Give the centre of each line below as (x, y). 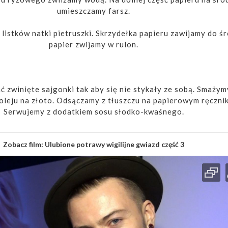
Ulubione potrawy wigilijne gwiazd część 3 (115, 144)
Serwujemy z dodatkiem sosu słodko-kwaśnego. (94, 111)
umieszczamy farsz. (94, 10)
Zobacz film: (24, 144)
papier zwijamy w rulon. (94, 44)
